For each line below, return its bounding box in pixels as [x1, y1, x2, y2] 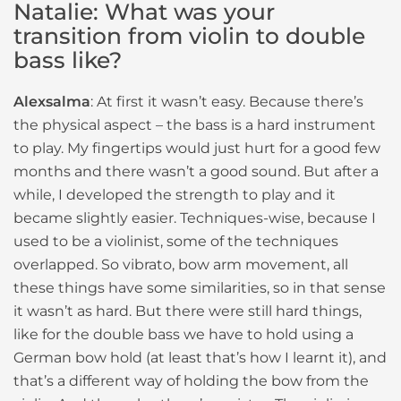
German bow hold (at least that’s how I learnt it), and [13, 348, 387, 366]
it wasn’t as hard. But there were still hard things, [13, 302, 362, 320]
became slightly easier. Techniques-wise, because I [13, 209, 376, 226]
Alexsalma [13, 92, 90, 110]
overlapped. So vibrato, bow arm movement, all [13, 255, 348, 273]
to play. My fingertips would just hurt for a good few [13, 139, 380, 157]
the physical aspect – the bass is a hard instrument [13, 115, 376, 133]
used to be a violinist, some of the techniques [13, 232, 338, 250]
